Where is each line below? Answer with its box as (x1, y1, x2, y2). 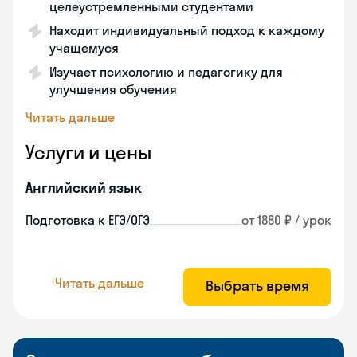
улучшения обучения (49, 81, 177, 97)
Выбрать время (206, 277, 309, 295)
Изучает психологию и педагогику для (49, 64, 283, 80)
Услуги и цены (25, 140, 151, 164)
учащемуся (49, 40, 119, 56)
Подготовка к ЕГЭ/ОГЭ (25, 212, 150, 228)
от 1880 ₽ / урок (241, 212, 331, 228)
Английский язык (25, 178, 142, 197)
